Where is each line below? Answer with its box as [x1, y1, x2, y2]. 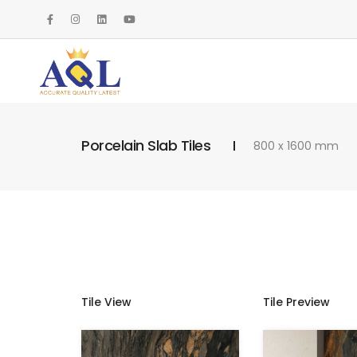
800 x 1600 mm [253, 138, 339, 154]
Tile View [81, 294, 131, 310]
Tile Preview [262, 294, 330, 310]
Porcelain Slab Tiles [81, 135, 210, 155]
